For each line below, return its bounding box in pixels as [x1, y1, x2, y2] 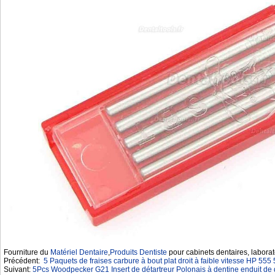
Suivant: [4, 265, 33, 274]
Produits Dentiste [110, 248, 167, 257]
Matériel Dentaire [50, 248, 108, 257]
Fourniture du [4, 248, 50, 257]
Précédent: [4, 257, 44, 265]
